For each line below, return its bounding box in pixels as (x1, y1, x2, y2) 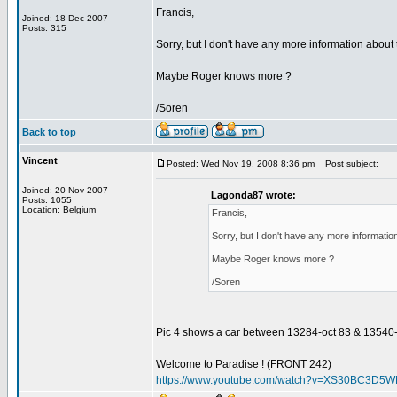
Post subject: (317, 159, 378, 168)
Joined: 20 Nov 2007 (22, 185, 108, 195)
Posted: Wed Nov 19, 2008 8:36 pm (167, 159, 315, 168)
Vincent (22, 155, 58, 166)
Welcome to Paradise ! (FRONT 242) (156, 358, 331, 370)
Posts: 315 (22, 23, 66, 33)
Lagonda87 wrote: (210, 190, 296, 200)
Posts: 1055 (22, 195, 72, 205)
